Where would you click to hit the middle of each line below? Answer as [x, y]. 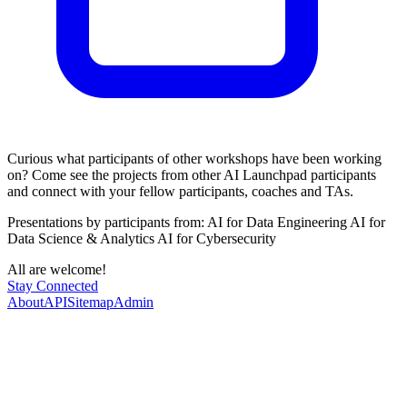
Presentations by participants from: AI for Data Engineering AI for [196, 223]
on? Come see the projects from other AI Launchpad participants [192, 175]
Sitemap [90, 303]
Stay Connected [53, 286]
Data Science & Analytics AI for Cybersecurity [142, 239]
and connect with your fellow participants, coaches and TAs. [180, 192]
